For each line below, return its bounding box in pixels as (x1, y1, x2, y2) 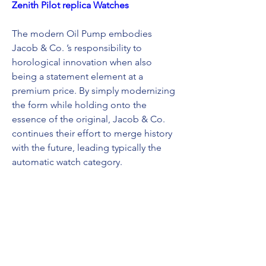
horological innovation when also (12, 56, 152, 68)
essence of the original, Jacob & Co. (12, 113, 165, 125)
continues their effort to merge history (12, 128, 172, 139)
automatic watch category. (12, 156, 122, 167)
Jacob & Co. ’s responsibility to (12, 42, 142, 53)
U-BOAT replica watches (12, 213, 113, 224)
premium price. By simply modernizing (12, 85, 175, 96)
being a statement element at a (12, 71, 143, 82)
